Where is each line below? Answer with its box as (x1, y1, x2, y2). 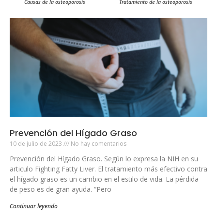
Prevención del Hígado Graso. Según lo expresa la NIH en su (10, 154, 198, 163)
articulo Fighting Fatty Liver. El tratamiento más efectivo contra (10, 164, 207, 173)
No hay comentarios (69, 139, 126, 148)
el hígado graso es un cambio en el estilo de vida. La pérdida (10, 174, 199, 184)
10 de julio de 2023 (10, 139, 63, 148)
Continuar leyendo (10, 201, 58, 210)
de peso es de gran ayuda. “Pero (10, 184, 111, 194)
